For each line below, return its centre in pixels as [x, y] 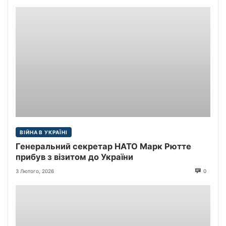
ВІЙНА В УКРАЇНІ [44, 132]
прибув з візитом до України [74, 157]
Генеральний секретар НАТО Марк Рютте [103, 147]
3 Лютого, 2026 [35, 171]
